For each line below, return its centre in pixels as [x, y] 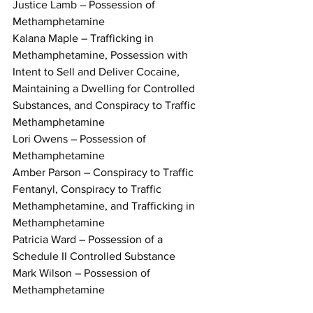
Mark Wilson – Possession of [83, 273]
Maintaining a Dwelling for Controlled [105, 89]
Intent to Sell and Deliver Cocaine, [97, 72]
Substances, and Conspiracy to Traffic [105, 105]
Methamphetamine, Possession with [102, 55]
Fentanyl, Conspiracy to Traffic [88, 189]
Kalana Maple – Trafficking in [85, 38]
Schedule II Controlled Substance [94, 256]
